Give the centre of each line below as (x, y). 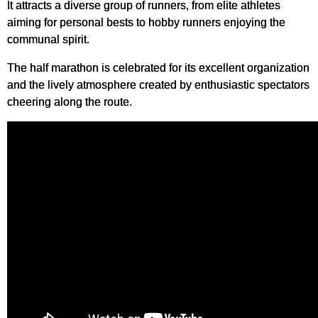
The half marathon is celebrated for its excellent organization (158, 67)
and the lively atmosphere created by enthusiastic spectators (158, 84)
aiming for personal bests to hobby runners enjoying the (146, 22)
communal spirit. (48, 39)
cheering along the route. (70, 102)
